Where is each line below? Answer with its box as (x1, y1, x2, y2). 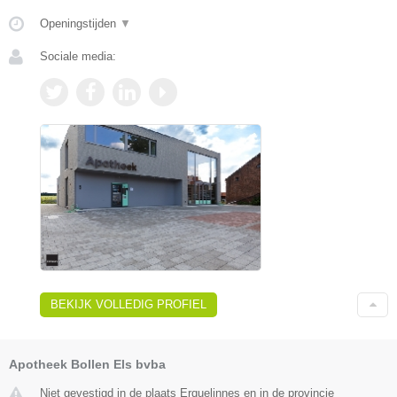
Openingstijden (40, 16, 120, 30)
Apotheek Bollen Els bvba (9, 357, 166, 372)
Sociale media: (40, 49, 116, 63)
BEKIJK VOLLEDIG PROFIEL (51, 298, 206, 312)
